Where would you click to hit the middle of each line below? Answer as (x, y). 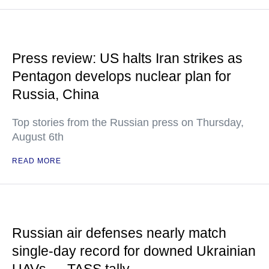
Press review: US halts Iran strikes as (127, 58)
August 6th (38, 137)
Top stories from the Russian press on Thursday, (128, 122)
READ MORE (37, 161)
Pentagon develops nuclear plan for (122, 76)
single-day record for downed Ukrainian (134, 251)
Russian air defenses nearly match (119, 233)
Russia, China (56, 94)
